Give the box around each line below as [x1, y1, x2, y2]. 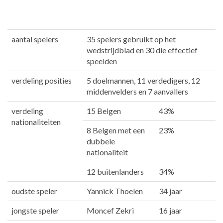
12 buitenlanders [87, 167, 144, 177]
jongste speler [11, 206, 59, 216]
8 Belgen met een [87, 125, 145, 135]
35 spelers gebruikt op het [87, 34, 176, 44]
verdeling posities [11, 76, 72, 86]
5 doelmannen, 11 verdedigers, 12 [87, 76, 200, 86]
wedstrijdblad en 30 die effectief [87, 45, 198, 55]
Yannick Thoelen [87, 186, 143, 196]
